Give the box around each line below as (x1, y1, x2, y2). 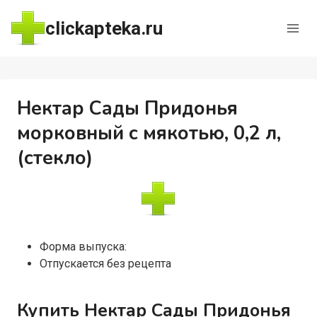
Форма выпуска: (39, 240, 127, 253)
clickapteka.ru (45, 17, 163, 39)
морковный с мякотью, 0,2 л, (16, 120, 281, 146)
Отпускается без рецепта (39, 257, 171, 270)
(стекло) (16, 145, 93, 171)
